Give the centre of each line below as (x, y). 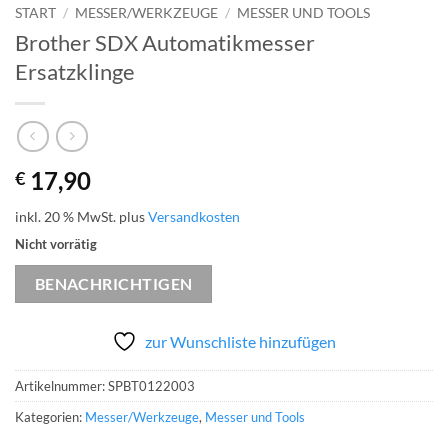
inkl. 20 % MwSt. (65, 216)
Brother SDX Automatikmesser (165, 43)
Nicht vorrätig (56, 243)
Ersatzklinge (75, 72)
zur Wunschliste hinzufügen (240, 341)
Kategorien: (50, 416)
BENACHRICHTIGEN (113, 283)
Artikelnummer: (61, 385)
